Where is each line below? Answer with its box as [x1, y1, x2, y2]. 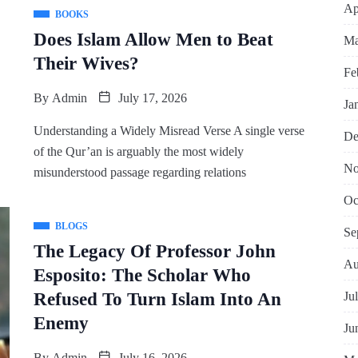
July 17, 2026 [114, 91, 187, 105]
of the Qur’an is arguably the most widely [33, 145, 244, 158]
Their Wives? [33, 54, 139, 74]
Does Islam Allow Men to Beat [33, 30, 273, 50]
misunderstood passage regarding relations [33, 165, 246, 179]
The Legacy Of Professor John [33, 241, 276, 261]
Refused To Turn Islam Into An [33, 289, 281, 309]
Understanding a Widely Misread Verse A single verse [33, 124, 304, 137]
